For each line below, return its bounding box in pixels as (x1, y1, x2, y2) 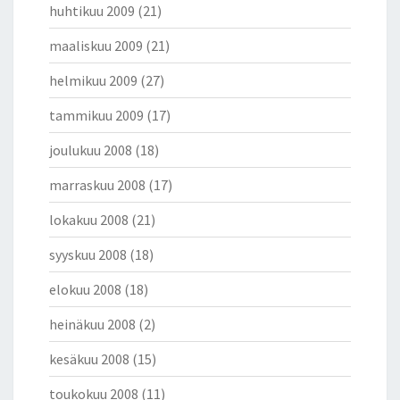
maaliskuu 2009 (49, 37, 143, 55)
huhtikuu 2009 (49, 2, 135, 21)
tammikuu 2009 (49, 106, 144, 125)
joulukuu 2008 (49, 141, 132, 160)
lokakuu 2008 (49, 211, 129, 229)
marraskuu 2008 (49, 176, 146, 195)
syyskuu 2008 (49, 246, 127, 264)
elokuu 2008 (49, 280, 121, 299)
